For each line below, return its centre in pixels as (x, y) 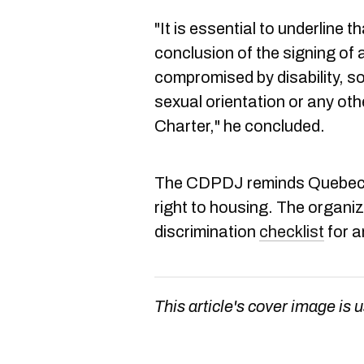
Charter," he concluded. (240, 126)
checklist (292, 232)
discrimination (207, 232)
